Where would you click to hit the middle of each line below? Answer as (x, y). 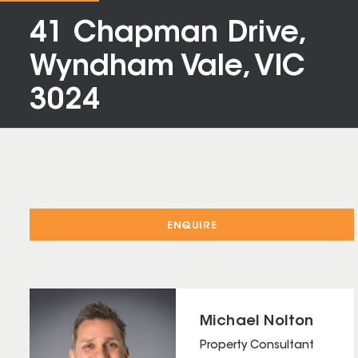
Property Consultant (257, 346)
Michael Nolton (257, 322)
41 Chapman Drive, (167, 34)
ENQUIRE (192, 226)
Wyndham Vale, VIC (167, 68)
